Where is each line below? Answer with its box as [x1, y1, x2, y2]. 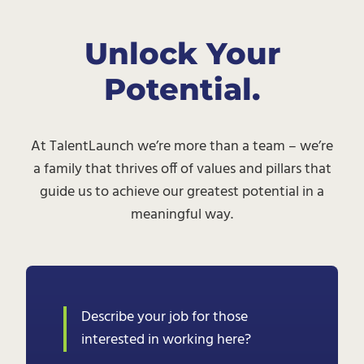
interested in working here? [81, 327, 251, 352]
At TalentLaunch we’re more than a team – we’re [31, 134, 333, 158]
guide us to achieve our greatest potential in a [40, 180, 324, 204]
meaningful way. [131, 202, 233, 227]
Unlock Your [84, 35, 280, 72]
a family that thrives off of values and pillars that [32, 157, 331, 181]
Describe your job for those [81, 305, 248, 329]
